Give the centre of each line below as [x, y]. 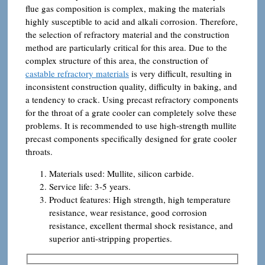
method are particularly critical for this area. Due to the [126, 47]
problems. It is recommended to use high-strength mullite [131, 125]
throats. [39, 151]
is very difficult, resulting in [180, 73]
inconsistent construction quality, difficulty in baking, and [131, 86]
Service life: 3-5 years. [90, 186]
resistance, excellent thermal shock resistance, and [141, 225]
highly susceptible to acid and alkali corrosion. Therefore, [132, 21]
